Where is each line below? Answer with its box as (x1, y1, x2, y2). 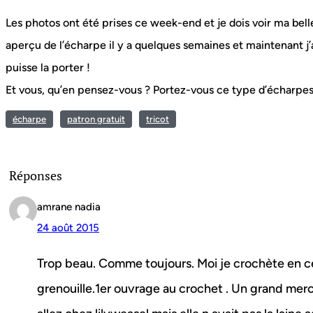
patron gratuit (67, 114, 125, 125)
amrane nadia (37, 201, 101, 214)
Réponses (9, 167, 62, 184)
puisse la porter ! (6, 61, 90, 75)
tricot (146, 114, 169, 125)
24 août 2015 (37, 221, 99, 235)
